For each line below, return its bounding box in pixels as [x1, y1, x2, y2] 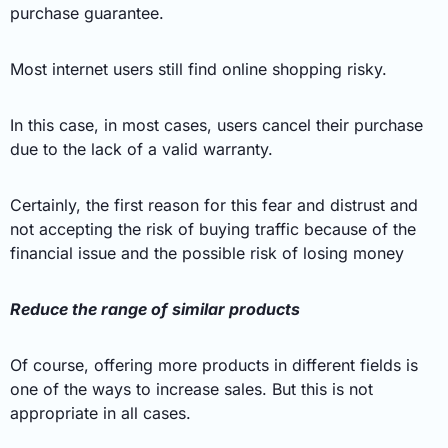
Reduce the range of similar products [10, 298, 300, 319]
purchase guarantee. [10, 2, 164, 23]
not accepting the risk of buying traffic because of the [10, 218, 416, 239]
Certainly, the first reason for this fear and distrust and [10, 194, 418, 215]
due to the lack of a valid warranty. [10, 138, 273, 159]
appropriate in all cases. [10, 402, 191, 423]
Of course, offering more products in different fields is [10, 354, 418, 375]
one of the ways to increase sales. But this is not [10, 378, 373, 399]
